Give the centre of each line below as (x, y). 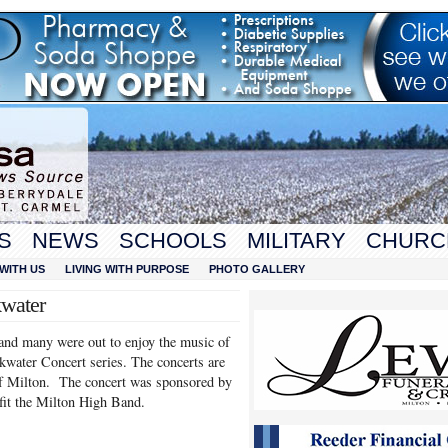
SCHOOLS (173, 240)
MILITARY (296, 240)
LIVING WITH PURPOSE (127, 269)
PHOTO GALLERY (257, 269)
